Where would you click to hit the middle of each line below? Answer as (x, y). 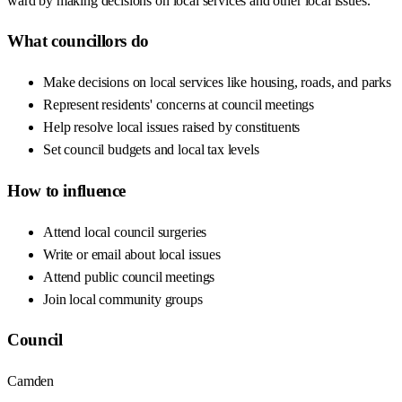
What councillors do (78, 41)
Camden (31, 381)
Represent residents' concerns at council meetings (179, 105)
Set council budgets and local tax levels (151, 150)
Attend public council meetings (129, 276)
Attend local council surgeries (125, 232)
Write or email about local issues (132, 254)
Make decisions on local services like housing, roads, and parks (217, 83)
